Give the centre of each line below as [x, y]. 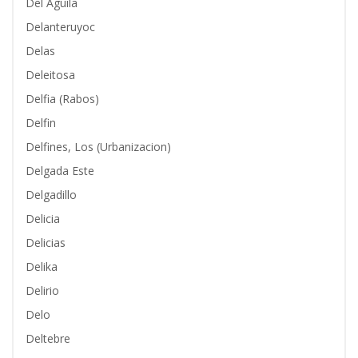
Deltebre [48, 338]
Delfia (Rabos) [62, 99]
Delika [42, 267]
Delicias [46, 243]
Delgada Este [60, 171]
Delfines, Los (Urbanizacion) [98, 147]
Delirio [42, 290]
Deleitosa [50, 75]
